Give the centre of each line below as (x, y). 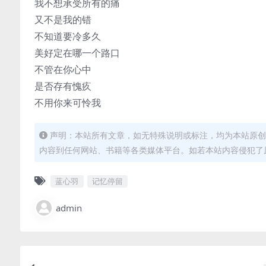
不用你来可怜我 (68, 103)
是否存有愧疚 (63, 86)
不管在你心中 (63, 69)
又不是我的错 (63, 20)
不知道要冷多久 (68, 36)
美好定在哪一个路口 (77, 53)
